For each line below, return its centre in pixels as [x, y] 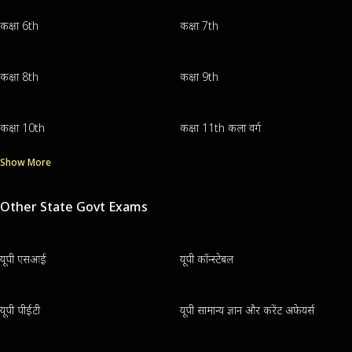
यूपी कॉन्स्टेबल [206, 259]
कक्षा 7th [199, 26]
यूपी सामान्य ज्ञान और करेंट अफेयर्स [247, 310]
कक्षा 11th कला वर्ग [220, 128]
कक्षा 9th [199, 77]
